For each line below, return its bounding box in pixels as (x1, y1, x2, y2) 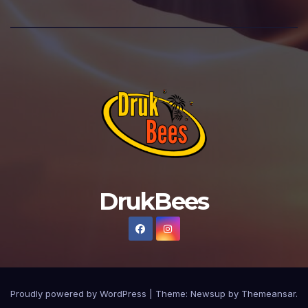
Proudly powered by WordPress (10, 288, 149, 300)
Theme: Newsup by (155, 288, 241, 300)
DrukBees (99, 187, 209, 217)
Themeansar (241, 288, 296, 300)
